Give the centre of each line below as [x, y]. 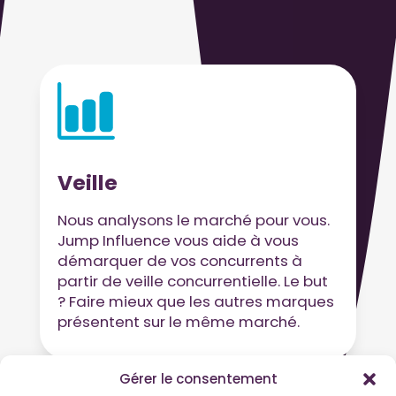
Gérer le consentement [198, 379]
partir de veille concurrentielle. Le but [192, 281]
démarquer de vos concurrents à [179, 260]
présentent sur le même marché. [178, 321]
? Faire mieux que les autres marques [195, 301]
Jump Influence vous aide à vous [178, 240]
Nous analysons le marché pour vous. [193, 220]
